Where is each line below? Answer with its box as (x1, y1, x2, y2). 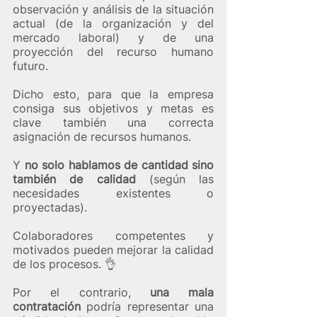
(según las (135, 171, 214, 186)
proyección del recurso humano (13, 44, 214, 59)
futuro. (13, 58, 55, 73)
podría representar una (86, 299, 214, 313)
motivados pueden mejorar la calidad (13, 242, 214, 257)
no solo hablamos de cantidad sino (24, 157, 214, 172)
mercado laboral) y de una (13, 30, 214, 45)
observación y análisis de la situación (13, 1, 214, 16)
